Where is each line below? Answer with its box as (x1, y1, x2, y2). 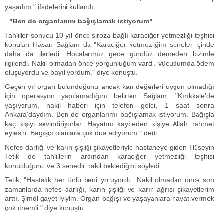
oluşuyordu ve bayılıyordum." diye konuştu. (5, 68, 138, 76)
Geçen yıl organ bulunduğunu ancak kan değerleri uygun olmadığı (5, 83, 214, 90)
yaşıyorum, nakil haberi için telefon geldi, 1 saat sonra (5, 101, 214, 109)
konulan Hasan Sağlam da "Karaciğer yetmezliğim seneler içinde (5, 41, 214, 48)
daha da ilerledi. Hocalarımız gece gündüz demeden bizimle (5, 50, 214, 58)
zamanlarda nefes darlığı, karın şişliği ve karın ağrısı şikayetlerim (5, 185, 214, 193)
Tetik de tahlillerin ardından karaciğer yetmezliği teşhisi (5, 153, 214, 160)
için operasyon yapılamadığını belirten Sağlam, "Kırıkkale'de (5, 92, 214, 100)
